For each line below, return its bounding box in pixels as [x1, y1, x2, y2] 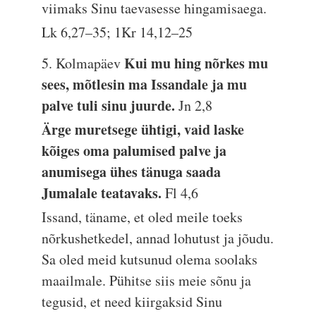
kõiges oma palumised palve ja [42, 140, 227, 161]
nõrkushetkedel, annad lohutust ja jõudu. [42, 229, 274, 248]
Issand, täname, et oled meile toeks [42, 207, 243, 226]
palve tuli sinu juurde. [42, 95, 179, 116]
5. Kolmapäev [42, 54, 125, 73]
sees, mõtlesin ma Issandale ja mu [42, 74, 248, 95]
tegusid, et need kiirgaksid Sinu [42, 292, 223, 311]
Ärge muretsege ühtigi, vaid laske [42, 119, 245, 140]
